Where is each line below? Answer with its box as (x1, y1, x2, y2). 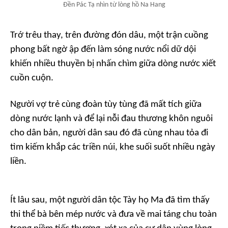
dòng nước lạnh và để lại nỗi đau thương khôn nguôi (10, 114, 213, 124)
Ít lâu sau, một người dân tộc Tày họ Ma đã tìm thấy (10, 195, 210, 206)
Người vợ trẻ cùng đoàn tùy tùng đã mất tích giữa (10, 100, 202, 110)
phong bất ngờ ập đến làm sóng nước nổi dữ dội (10, 45, 196, 55)
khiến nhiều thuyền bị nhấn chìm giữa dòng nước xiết (10, 59, 216, 69)
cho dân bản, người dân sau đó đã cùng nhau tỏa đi (10, 128, 208, 138)
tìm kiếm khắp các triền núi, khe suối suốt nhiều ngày (10, 142, 215, 153)
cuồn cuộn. (10, 73, 53, 83)
